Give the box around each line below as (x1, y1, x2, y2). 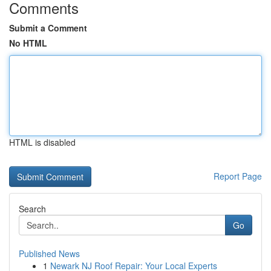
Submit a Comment (9, 22, 87, 34)
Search (19, 203, 46, 215)
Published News (19, 247, 80, 260)
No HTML (9, 37, 47, 49)
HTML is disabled (9, 136, 76, 148)
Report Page (214, 170, 262, 182)
